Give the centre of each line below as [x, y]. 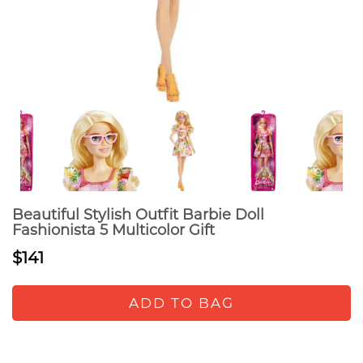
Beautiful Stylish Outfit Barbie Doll [138, 215]
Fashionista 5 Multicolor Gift [113, 230]
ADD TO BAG [181, 303]
